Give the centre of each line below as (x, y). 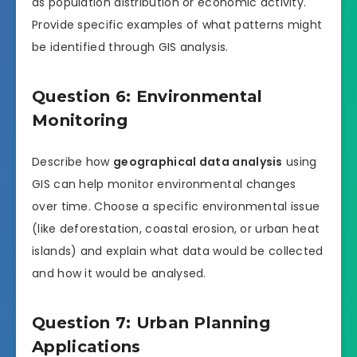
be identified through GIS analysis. (130, 47)
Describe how (73, 161)
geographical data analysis (198, 161)
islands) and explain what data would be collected (178, 251)
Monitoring (80, 121)
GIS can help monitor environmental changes (164, 184)
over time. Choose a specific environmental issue (176, 206)
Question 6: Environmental (147, 97)
